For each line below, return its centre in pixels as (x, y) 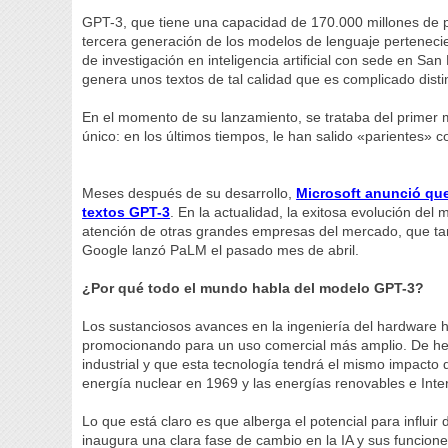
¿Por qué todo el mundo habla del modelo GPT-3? (253, 288)
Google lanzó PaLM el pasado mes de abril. (223, 250)
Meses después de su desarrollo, (189, 193)
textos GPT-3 (126, 212)
